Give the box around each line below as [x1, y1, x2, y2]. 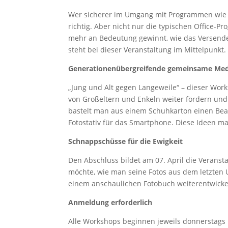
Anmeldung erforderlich [68, 197, 153, 207]
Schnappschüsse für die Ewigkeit [68, 136, 183, 146]
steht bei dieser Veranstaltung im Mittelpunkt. [68, 44, 226, 54]
